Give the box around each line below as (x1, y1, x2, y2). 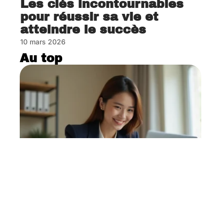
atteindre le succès (20, 23, 146, 36)
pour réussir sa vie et (20, 10, 158, 23)
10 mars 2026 (20, 37, 66, 46)
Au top (20, 51, 62, 65)
